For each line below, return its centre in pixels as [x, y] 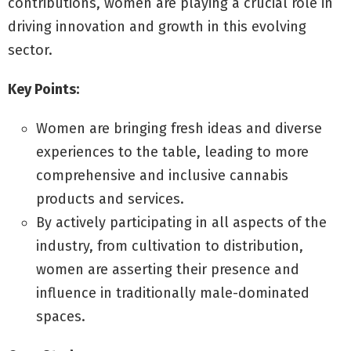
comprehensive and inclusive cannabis [162, 175]
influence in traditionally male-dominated [173, 293]
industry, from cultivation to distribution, [170, 246]
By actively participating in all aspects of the [181, 222]
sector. [30, 50]
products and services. [110, 199]
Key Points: [43, 89]
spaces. [61, 316]
